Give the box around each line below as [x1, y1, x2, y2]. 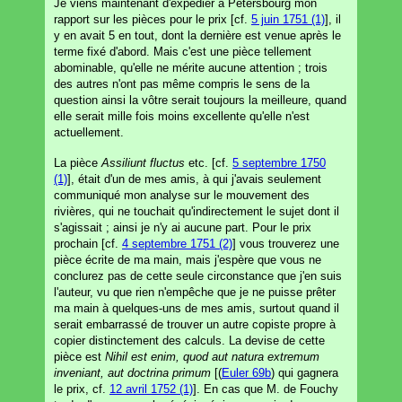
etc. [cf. [185, 155, 232, 170]
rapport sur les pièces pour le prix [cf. [54, 12, 251, 26]
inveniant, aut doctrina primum [54, 365, 211, 380]
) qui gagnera [271, 365, 338, 380]
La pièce [54, 155, 101, 170]
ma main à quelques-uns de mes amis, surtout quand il [54, 301, 339, 315]
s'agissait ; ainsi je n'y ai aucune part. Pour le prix [54, 220, 311, 234]
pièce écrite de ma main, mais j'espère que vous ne [54, 252, 321, 267]
